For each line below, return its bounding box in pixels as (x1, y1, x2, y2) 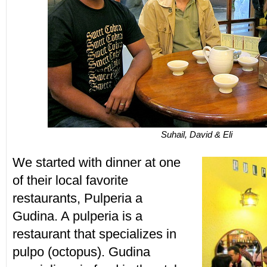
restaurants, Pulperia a (12, 191, 142, 206)
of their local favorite (12, 173, 128, 188)
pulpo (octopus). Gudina (12, 244, 150, 259)
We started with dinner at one (12, 155, 181, 170)
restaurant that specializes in (12, 226, 176, 241)
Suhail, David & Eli (161, 129, 232, 139)
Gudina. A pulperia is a (12, 209, 142, 223)
